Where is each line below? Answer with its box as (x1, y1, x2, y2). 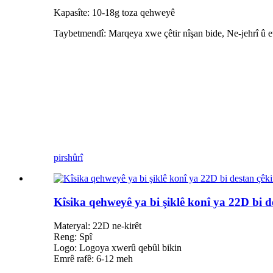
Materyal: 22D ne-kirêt (54, 220, 141, 231)
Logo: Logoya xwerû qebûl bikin (54, 242, 182, 253)
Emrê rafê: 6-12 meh (54, 253, 133, 264)
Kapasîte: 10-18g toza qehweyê (54, 7, 175, 18)
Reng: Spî (54, 231, 92, 242)
